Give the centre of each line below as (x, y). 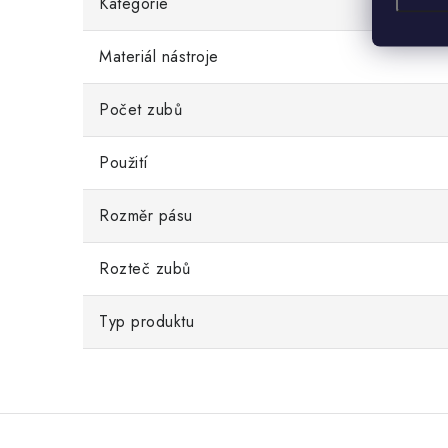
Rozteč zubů (145, 269)
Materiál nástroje (159, 57)
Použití (124, 163)
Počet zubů (140, 110)
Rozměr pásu (146, 216)
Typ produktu (146, 322)
